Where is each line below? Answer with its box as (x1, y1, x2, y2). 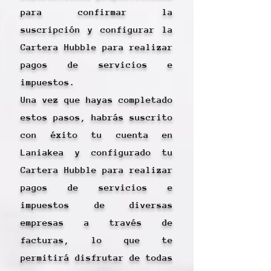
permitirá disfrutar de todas (21, 252, 173, 263)
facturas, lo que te (21, 235, 173, 245)
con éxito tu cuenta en (21, 129, 173, 140)
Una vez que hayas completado (21, 94, 173, 105)
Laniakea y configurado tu (21, 147, 173, 157)
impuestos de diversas (21, 200, 173, 210)
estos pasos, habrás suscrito (21, 112, 173, 122)
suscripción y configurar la (21, 24, 173, 34)
